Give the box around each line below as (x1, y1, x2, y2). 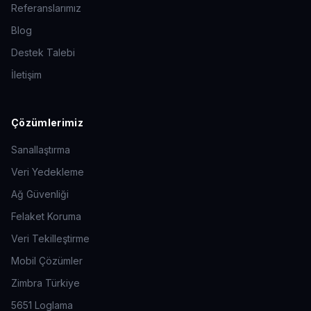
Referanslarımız (11, 2, 81, 14)
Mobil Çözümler (11, 255, 83, 267)
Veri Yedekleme (11, 166, 84, 178)
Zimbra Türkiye (11, 277, 80, 289)
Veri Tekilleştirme (11, 233, 90, 244)
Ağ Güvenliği (11, 188, 69, 200)
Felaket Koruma (11, 210, 81, 222)
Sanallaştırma (11, 144, 70, 155)
